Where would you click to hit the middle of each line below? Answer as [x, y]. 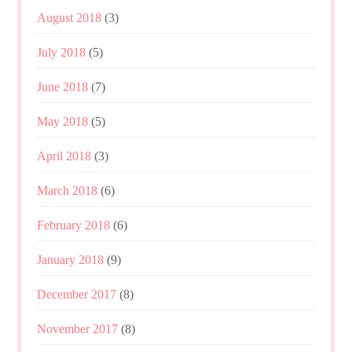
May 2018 [63, 121]
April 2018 [64, 156]
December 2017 [77, 294]
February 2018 [74, 225]
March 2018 [68, 190]
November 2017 [78, 328]
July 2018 [62, 52]
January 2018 [71, 259]
